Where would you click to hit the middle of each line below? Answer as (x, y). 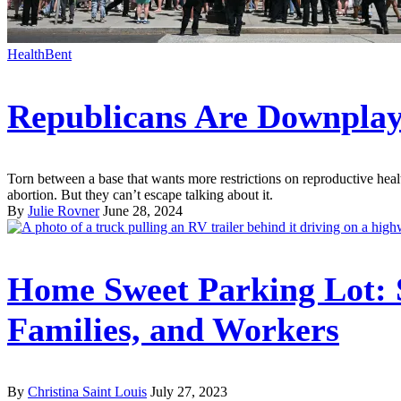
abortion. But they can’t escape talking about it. (140, 195)
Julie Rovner (64, 211)
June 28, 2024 (143, 211)
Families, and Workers (173, 330)
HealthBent (39, 55)
